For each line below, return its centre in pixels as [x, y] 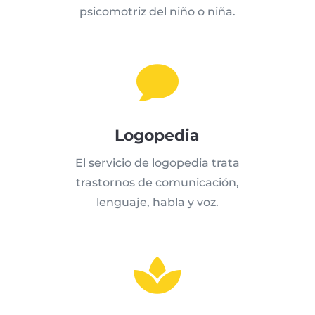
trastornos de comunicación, [157, 183]
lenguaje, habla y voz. [157, 202]
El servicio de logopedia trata [157, 163]
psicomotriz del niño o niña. [157, 12]
